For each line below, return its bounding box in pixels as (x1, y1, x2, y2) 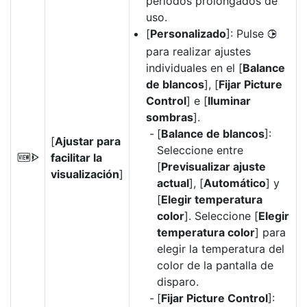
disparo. (157, 275, 199, 288)
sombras (146, 110, 193, 124)
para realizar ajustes (146, 45, 251, 58)
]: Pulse (226, 27, 267, 40)
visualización (51, 167, 119, 181)
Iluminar (208, 94, 251, 108)
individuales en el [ (146, 61, 243, 75)
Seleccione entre (157, 143, 243, 157)
